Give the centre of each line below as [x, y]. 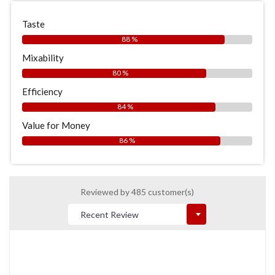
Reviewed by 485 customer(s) [137, 192]
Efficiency [42, 91]
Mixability [43, 58]
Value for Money [56, 125]
